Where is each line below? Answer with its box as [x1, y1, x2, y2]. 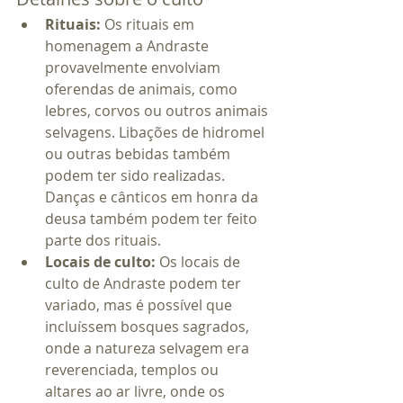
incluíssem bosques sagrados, [45, 317, 253, 337]
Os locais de [156, 252, 244, 273]
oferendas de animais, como [45, 79, 241, 100]
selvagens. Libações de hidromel [45, 122, 268, 143]
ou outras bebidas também [45, 144, 234, 165]
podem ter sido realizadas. [45, 166, 228, 186]
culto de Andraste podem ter [45, 273, 245, 294]
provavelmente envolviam [45, 58, 224, 78]
